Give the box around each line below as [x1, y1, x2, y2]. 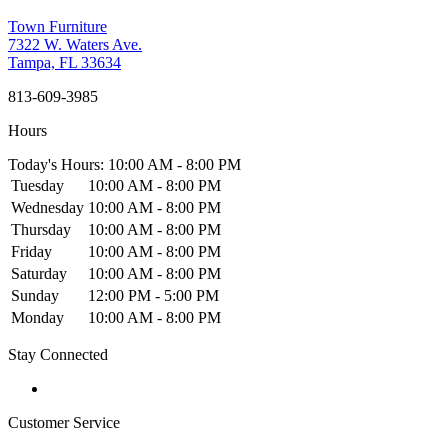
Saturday [11, 264, 67, 282]
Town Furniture [8, 17, 107, 35]
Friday [11, 242, 52, 260]
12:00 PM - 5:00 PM [88, 286, 219, 304]
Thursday [11, 220, 71, 238]
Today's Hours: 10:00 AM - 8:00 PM [8, 155, 241, 173]
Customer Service [8, 413, 120, 431]
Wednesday [11, 198, 84, 216]
